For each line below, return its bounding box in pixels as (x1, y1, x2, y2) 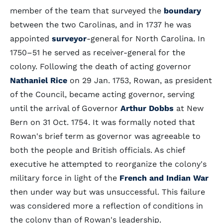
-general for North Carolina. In (87, 34, 205, 43)
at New (174, 104, 204, 113)
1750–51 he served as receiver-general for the (10, 48, 185, 57)
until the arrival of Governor (10, 104, 120, 113)
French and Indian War (119, 173, 209, 183)
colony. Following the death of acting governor (10, 62, 191, 71)
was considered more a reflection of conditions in (10, 201, 203, 211)
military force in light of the (10, 173, 119, 183)
